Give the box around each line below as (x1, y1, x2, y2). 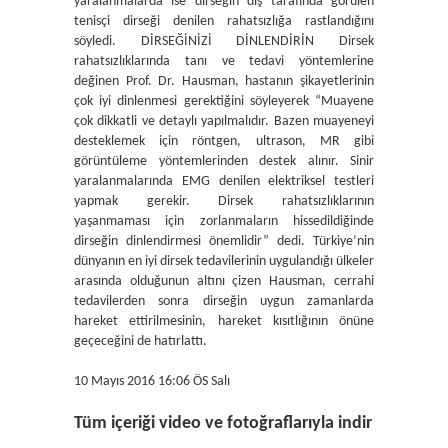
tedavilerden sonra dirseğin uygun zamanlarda (74, 294, 374, 309)
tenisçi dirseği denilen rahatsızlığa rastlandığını (74, 14, 374, 29)
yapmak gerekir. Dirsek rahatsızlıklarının (74, 194, 374, 209)
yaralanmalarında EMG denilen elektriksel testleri (74, 174, 374, 189)
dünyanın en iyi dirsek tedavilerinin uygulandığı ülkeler (74, 254, 374, 269)
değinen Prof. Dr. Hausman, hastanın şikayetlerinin (74, 74, 374, 89)
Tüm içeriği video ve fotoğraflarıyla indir (74, 414, 372, 433)
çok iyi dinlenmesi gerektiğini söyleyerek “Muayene (74, 94, 374, 109)
